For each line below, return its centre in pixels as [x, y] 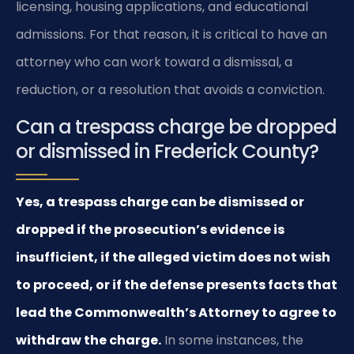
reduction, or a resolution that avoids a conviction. [170, 90]
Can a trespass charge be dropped [176, 127]
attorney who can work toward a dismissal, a [154, 62]
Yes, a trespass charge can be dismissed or [160, 202]
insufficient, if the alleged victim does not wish [173, 258]
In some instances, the [232, 341]
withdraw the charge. [88, 341]
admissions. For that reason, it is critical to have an [171, 34]
